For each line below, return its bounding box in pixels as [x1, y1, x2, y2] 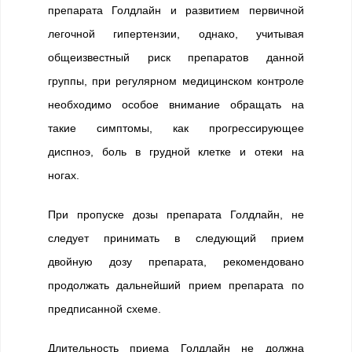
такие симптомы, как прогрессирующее [48, 122, 304, 134]
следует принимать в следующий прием [48, 232, 304, 244]
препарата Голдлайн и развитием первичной [48, 4, 304, 16]
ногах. [48, 169, 79, 181]
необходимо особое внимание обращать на [48, 98, 304, 111]
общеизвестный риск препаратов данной [48, 51, 304, 64]
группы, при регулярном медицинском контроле [48, 75, 304, 87]
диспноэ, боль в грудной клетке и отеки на [48, 145, 304, 158]
